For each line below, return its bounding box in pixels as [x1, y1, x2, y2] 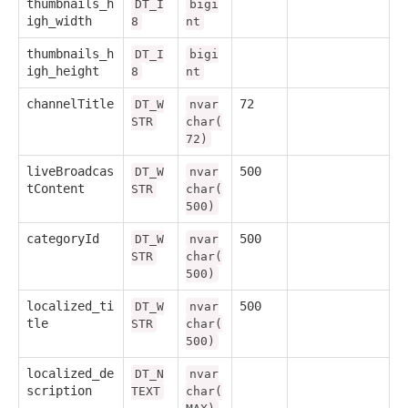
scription [26, 382, 92, 398]
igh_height [26, 63, 99, 78]
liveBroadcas [26, 163, 114, 178]
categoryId [26, 230, 99, 246]
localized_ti [26, 298, 114, 313]
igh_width [26, 13, 92, 28]
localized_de [26, 365, 114, 381]
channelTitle [26, 96, 114, 111]
